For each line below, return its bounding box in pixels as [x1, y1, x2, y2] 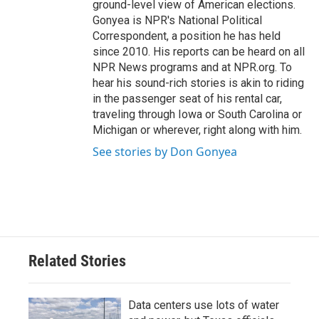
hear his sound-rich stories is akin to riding [93, 76, 304, 90]
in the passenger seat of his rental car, [93, 92, 282, 105]
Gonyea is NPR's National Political [93, 14, 262, 27]
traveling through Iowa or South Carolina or [93, 108, 302, 121]
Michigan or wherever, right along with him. [93, 123, 302, 137]
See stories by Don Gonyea [93, 144, 237, 159]
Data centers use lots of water [128, 298, 279, 312]
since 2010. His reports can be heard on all [93, 45, 305, 58]
